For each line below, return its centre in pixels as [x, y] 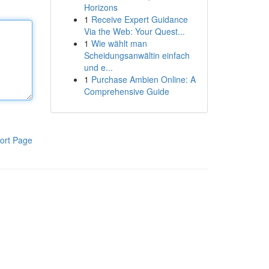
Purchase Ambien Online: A [143, 79]
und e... [98, 67]
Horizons [101, 7]
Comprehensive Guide [126, 91]
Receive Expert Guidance [139, 19]
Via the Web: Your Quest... [134, 31]
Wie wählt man [119, 43]
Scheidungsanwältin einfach [137, 55]
